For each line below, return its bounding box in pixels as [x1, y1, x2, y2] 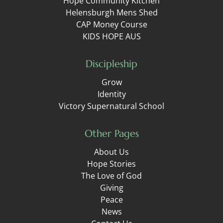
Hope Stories [87, 158, 136, 169]
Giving [100, 182, 123, 193]
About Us [94, 146, 129, 157]
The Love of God [81, 170, 142, 181]
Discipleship [86, 58, 137, 70]
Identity [97, 89, 126, 100]
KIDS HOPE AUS [82, 31, 141, 42]
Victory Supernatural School [59, 101, 164, 111]
